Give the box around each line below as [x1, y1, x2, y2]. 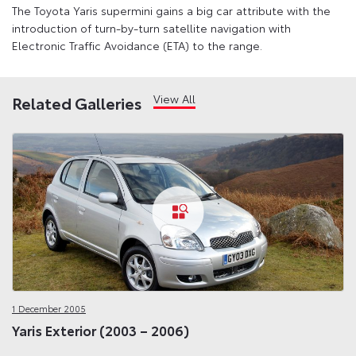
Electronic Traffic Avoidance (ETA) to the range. [12, 37, 262, 54]
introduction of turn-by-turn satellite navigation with [12, 20, 291, 37]
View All [153, 91, 195, 107]
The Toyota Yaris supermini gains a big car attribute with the [12, 2, 331, 19]
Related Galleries [12, 91, 142, 114]
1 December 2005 [12, 301, 86, 315]
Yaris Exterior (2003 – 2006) [12, 320, 189, 340]
